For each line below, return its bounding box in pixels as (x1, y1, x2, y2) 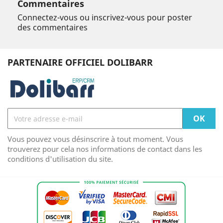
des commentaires (17, 22, 88, 33)
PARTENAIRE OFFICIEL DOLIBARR (7, 56, 153, 69)
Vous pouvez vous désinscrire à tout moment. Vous (7, 134, 183, 144)
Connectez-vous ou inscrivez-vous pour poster (17, 12, 192, 23)
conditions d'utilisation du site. (7, 154, 113, 164)
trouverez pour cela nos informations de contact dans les (7, 144, 202, 154)
